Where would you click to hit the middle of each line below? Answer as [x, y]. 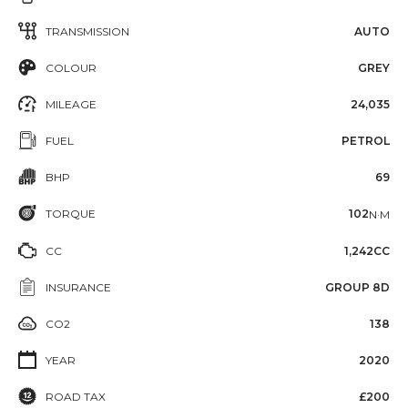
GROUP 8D [357, 287]
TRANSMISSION [87, 31]
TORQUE [71, 214]
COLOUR [71, 68]
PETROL [366, 141]
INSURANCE [78, 287]
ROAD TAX [76, 396]
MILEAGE [71, 104]
